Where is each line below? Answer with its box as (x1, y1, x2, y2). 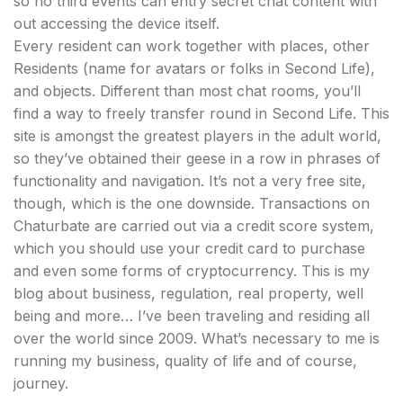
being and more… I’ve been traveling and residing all (13, 307, 370, 325)
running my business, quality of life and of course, (13, 352, 357, 370)
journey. (13, 374, 68, 392)
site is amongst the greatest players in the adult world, (13, 127, 381, 145)
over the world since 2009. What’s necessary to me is (13, 329, 380, 347)
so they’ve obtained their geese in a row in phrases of (13, 149, 381, 167)
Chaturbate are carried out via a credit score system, (13, 217, 374, 235)
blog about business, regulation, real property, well (13, 284, 363, 302)
